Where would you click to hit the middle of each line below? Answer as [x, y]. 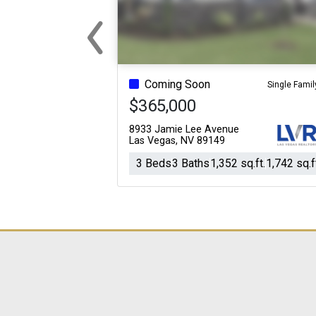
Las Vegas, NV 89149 [177, 141]
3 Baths [191, 163]
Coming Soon [177, 84]
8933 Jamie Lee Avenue [184, 129]
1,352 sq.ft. [238, 163]
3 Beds [154, 163]
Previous [117, 52]
